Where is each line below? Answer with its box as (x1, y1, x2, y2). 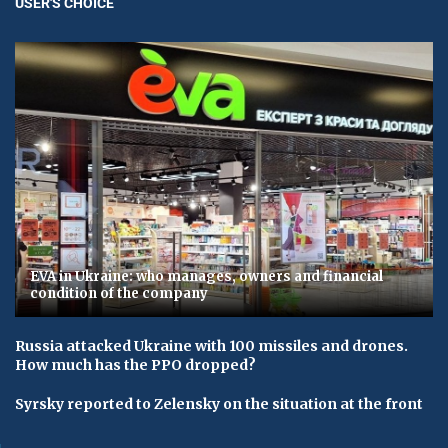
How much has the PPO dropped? (15, 356, 256, 375)
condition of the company (30, 285, 208, 303)
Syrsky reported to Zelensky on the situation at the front (15, 395, 423, 414)
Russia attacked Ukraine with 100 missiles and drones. (15, 337, 408, 356)
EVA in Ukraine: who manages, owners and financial (30, 268, 383, 286)
